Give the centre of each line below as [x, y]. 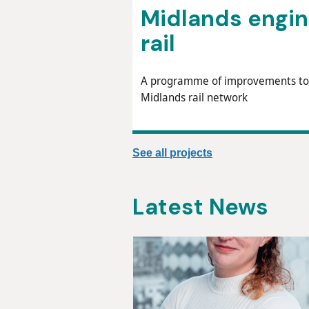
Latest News [200, 207]
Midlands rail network [194, 97]
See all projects [172, 153]
